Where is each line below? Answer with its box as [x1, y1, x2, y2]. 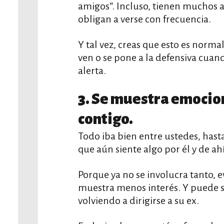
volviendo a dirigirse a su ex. [78, 195, 199, 206]
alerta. [78, 65, 106, 76]
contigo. [78, 111, 133, 127]
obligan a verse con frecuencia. [78, 13, 211, 24]
